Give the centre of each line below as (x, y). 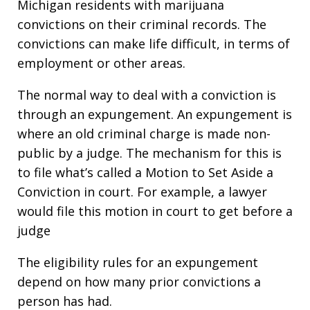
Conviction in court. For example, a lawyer (142, 192)
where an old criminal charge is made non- (144, 134)
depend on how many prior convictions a (139, 282)
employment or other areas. (101, 63)
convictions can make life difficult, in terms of (154, 44)
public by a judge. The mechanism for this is (149, 153)
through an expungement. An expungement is (155, 114)
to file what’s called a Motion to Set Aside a (145, 172)
